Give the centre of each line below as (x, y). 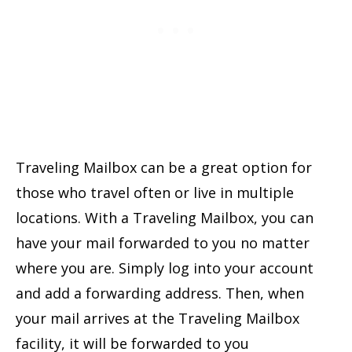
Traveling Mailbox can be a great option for (164, 167)
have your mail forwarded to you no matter (163, 242)
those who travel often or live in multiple (155, 192)
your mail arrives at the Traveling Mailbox (158, 318)
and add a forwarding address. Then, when (160, 293)
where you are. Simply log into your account (165, 268)
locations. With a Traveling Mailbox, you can (165, 217)
